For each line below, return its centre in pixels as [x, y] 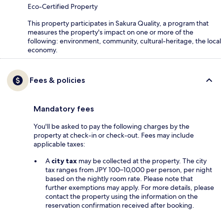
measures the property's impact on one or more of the [110, 32]
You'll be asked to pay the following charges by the [111, 126]
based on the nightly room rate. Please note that [119, 178]
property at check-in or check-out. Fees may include [114, 135]
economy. [43, 50]
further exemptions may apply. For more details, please [130, 187]
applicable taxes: [59, 144]
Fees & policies [57, 80]
